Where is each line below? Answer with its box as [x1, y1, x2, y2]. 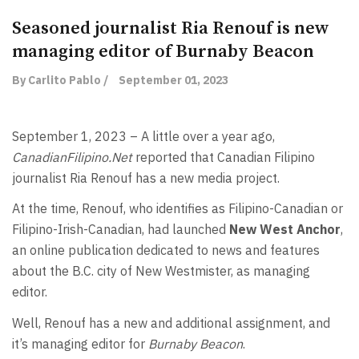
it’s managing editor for [12, 335, 148, 352]
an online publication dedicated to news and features [12, 242, 320, 259]
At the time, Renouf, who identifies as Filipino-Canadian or [12, 200, 343, 217]
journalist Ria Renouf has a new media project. [12, 169, 280, 186]
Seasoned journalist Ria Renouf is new [12, 17, 329, 39]
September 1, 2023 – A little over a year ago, [12, 127, 275, 144]
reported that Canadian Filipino [132, 148, 315, 165]
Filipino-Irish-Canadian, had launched [12, 221, 229, 238]
